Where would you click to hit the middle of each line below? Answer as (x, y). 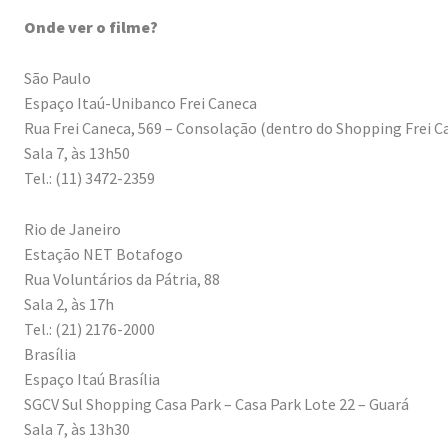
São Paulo (57, 78)
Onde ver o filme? (91, 27)
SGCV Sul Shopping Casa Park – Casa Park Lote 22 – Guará (216, 404)
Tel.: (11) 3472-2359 (89, 178)
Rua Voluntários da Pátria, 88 (122, 279)
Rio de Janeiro (72, 229)
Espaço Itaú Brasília (92, 379)
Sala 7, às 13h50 (77, 153)
